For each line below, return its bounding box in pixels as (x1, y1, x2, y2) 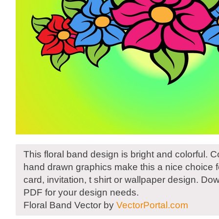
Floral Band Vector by (23, 200, 116, 210)
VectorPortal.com (116, 200, 188, 210)
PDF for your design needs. (23, 187, 139, 197)
